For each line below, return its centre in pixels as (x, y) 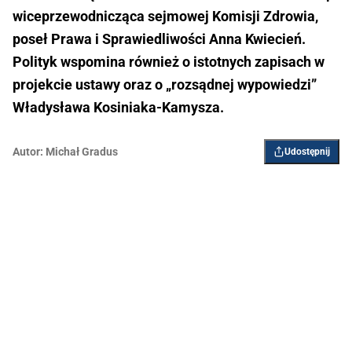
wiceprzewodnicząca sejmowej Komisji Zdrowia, (165, 16)
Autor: (28, 152)
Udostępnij (307, 152)
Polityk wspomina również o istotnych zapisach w (169, 62)
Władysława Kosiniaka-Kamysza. (118, 108)
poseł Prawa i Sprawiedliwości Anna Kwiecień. (159, 39)
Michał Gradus (82, 152)
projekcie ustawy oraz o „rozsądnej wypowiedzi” (165, 85)
